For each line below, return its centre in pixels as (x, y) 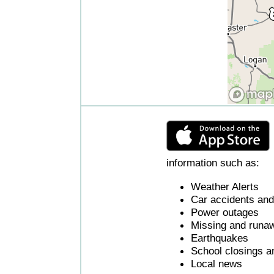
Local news (217, 263)
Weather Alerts (225, 186)
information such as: (213, 163)
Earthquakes (220, 238)
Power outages (225, 212)
